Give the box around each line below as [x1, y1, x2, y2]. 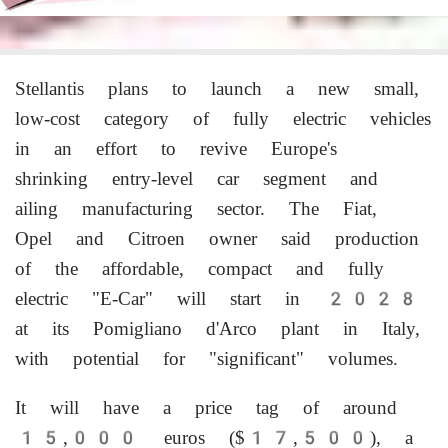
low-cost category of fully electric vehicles [15, 107, 431, 130]
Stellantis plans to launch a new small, [15, 77, 419, 100]
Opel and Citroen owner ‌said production [15, 227, 419, 250]
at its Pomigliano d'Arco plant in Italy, [15, 317, 420, 340]
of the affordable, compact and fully [15, 257, 384, 280]
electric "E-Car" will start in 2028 [15, 287, 420, 310]
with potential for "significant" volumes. [15, 347, 398, 370]
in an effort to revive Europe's [15, 137, 337, 160]
